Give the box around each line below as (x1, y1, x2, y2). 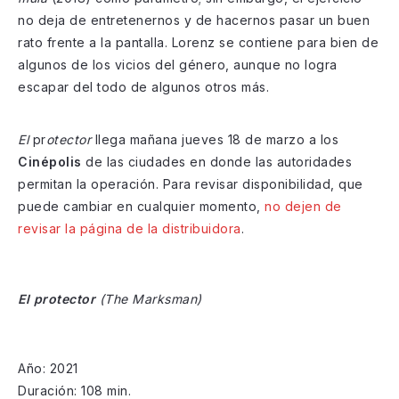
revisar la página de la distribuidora (18, 220, 241, 236)
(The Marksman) (99, 290, 202, 306)
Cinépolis (18, 153, 85, 169)
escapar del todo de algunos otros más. (18, 78, 269, 94)
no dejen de (265, 198, 342, 214)
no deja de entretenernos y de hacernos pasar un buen (18, 12, 370, 28)
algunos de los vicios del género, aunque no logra (18, 56, 338, 72)
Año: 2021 (18, 360, 78, 376)
